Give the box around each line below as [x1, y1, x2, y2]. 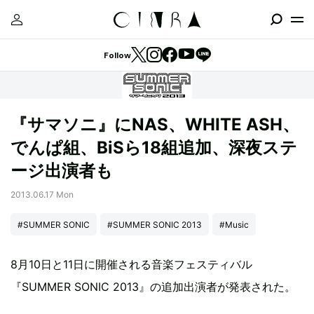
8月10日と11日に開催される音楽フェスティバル [11, 257, 252, 271]
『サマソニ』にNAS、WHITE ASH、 [11, 114, 299, 135]
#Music [219, 219, 249, 230]
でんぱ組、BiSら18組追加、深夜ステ [11, 137, 297, 158]
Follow [103, 50, 131, 61]
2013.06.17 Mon [11, 189, 74, 200]
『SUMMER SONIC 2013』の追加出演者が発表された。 [11, 280, 296, 294]
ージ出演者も [11, 161, 113, 181]
